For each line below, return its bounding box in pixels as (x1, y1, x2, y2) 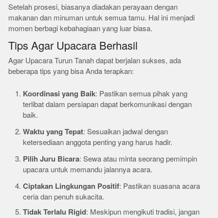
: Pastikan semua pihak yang (95, 89, 188, 98)
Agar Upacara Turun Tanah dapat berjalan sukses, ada (8, 56, 182, 65)
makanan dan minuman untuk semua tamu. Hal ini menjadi (8, 13, 195, 22)
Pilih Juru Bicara (23, 154, 80, 163)
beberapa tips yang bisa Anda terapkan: (8, 67, 134, 76)
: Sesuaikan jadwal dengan (83, 127, 168, 136)
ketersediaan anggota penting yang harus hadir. (23, 138, 173, 147)
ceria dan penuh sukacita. (23, 192, 105, 201)
